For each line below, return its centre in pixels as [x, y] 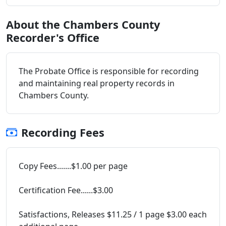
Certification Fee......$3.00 [66, 190]
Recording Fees [63, 132]
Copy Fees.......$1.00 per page [73, 166]
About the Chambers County [83, 24]
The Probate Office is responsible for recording [109, 71]
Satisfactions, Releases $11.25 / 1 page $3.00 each [113, 214]
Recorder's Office [53, 37]
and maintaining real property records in [97, 83]
